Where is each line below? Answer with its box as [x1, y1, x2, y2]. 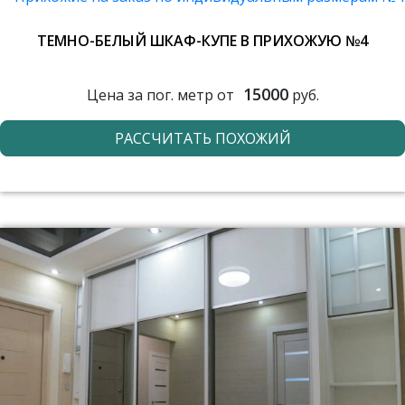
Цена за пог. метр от [86, 84, 234, 105]
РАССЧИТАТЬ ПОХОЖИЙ [114, 128, 291, 148]
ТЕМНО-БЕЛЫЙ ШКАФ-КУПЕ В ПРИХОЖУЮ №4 [37, 31, 368, 51]
